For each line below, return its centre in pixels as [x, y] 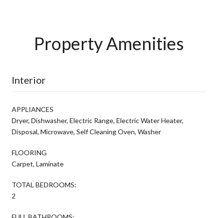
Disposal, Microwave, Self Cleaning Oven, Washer [86, 131]
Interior [29, 80]
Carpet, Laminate [38, 163]
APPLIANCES [33, 109]
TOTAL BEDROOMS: [44, 184]
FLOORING [29, 152]
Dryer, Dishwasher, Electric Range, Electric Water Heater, [98, 120]
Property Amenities [109, 43]
